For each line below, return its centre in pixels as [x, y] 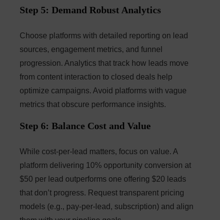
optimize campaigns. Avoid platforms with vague [103, 91]
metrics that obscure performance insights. [93, 105]
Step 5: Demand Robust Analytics [90, 10]
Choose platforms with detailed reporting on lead [104, 36]
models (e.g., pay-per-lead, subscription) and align [107, 207]
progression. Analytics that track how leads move [104, 63]
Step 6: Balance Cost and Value [85, 126]
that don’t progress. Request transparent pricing [102, 193]
